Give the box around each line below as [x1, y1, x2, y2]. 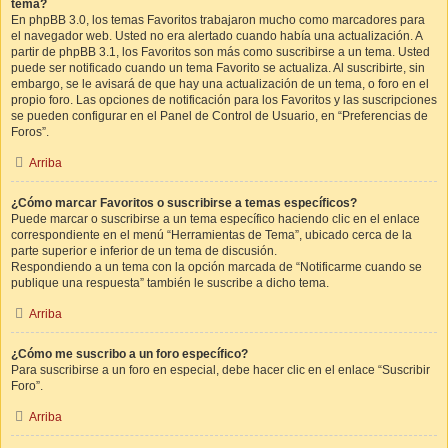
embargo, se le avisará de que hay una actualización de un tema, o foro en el [11, 77, 429, 91]
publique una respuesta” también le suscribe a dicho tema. [11, 276, 329, 290]
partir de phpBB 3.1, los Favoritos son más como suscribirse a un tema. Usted [11, 45, 430, 59]
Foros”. [11, 125, 49, 139]
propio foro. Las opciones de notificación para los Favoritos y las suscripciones [11, 93, 437, 107]
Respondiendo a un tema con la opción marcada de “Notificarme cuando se [11, 260, 422, 274]
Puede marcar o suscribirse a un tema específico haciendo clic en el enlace [11, 212, 420, 226]
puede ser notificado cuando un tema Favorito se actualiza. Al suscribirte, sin [11, 61, 425, 75]
